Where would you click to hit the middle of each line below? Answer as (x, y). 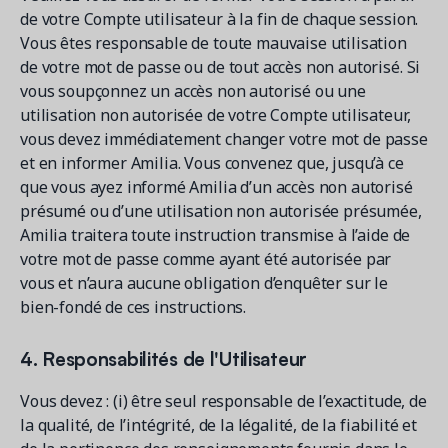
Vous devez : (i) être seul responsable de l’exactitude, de (223, 401)
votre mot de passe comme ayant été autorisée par (206, 259)
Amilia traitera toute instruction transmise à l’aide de (215, 235)
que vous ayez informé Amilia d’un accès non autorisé (216, 187)
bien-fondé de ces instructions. (133, 307)
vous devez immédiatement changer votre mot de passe (224, 139)
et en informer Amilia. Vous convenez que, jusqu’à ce (212, 163)
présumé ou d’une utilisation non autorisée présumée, (221, 211)
